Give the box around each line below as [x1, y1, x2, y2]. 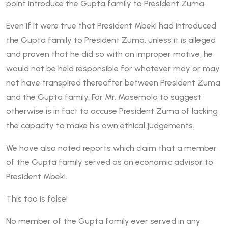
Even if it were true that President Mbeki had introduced [6, 21, 216, 31]
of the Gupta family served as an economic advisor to [6, 157, 213, 167]
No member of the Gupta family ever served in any [6, 216, 201, 226]
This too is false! [6, 194, 68, 204]
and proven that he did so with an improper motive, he [6, 49, 213, 60]
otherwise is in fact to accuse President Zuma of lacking [6, 106, 218, 117]
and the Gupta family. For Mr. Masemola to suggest [6, 92, 202, 102]
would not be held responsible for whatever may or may [6, 64, 220, 74]
